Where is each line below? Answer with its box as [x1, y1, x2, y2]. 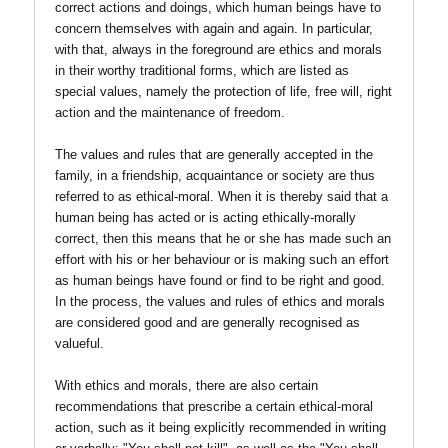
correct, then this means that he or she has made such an [55, 231, 391, 247]
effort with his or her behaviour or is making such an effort [55, 252, 389, 268]
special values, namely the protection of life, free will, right [55, 84, 392, 100]
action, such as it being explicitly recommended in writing [55, 420, 386, 436]
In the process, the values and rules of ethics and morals [55, 294, 385, 310]
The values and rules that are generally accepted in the [55, 147, 373, 163]
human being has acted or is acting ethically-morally [55, 210, 356, 226]
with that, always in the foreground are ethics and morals [55, 42, 382, 58]
